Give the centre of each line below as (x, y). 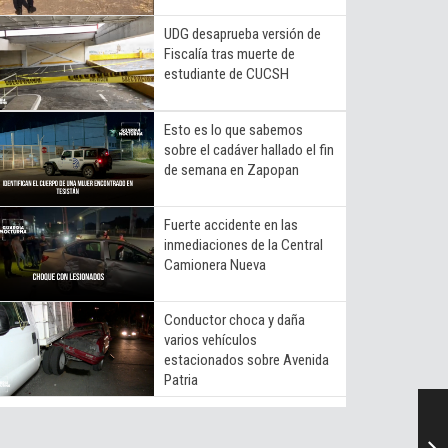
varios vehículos (210, 339)
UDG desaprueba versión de (242, 33)
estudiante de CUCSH (226, 73)
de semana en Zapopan (231, 169)
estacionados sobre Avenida (246, 359)
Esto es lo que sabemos (233, 129)
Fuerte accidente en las (231, 224)
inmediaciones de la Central (243, 244)
